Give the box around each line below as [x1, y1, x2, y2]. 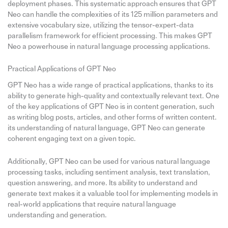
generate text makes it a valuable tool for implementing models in [7, 189, 218, 197]
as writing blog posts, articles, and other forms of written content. [7, 113, 217, 122]
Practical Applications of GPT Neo [7, 65, 116, 73]
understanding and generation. [7, 211, 107, 219]
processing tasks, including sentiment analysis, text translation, [7, 168, 210, 176]
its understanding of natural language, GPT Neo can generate [7, 124, 205, 132]
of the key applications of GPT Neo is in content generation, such [7, 103, 214, 111]
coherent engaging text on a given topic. [7, 135, 136, 143]
